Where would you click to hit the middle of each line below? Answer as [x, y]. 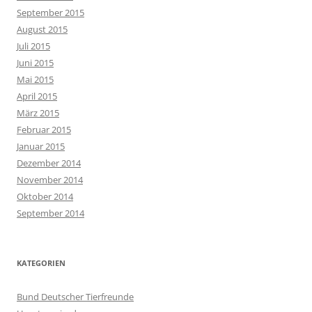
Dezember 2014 [49, 163]
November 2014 [50, 180]
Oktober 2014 [45, 196]
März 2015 [38, 113]
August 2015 [42, 29]
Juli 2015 [33, 46]
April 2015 [37, 96]
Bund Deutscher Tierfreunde [75, 297]
